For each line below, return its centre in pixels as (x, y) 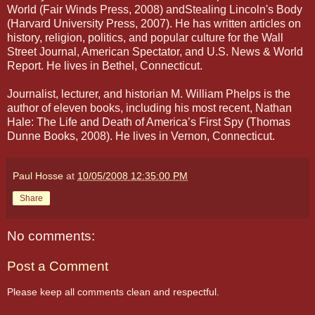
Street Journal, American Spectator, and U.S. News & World (155, 51)
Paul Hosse (38, 175)
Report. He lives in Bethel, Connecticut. (105, 65)
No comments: (51, 236)
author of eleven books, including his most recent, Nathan (149, 108)
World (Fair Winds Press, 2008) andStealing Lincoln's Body (155, 9)
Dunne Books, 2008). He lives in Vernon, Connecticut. (141, 136)
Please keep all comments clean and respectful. (113, 291)
